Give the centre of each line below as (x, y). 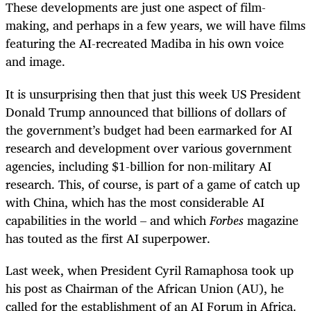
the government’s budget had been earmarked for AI (149, 129)
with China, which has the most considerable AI (135, 202)
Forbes (227, 220)
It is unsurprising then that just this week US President (153, 93)
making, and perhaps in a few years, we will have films (155, 25)
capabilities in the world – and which (108, 220)
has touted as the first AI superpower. (108, 238)
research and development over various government (149, 148)
